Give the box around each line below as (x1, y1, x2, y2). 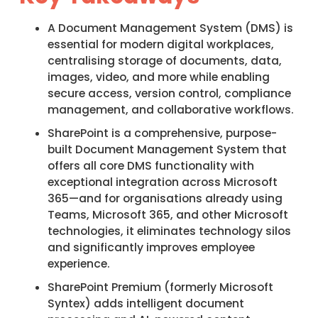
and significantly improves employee (47, 239, 255, 255)
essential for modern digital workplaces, (47, 36, 274, 52)
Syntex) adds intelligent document (47, 295, 244, 311)
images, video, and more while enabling (47, 69, 270, 84)
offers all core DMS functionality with (47, 158, 254, 173)
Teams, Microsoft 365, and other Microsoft (47, 207, 288, 222)
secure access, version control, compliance (47, 85, 291, 101)
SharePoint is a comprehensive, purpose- (47, 125, 277, 141)
